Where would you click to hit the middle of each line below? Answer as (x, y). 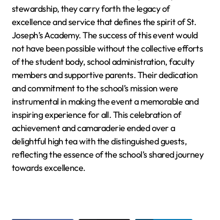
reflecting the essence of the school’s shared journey (108, 154)
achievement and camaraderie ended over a (94, 128)
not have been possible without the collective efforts (108, 48)
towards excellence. (49, 167)
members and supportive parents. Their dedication (105, 75)
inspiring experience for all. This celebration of (96, 114)
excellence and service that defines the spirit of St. (104, 22)
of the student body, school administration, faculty (103, 61)
